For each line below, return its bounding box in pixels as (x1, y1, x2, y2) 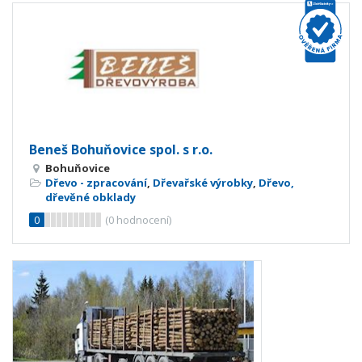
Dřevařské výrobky (153, 175, 253, 190)
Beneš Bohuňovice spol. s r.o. (29, 141, 213, 158)
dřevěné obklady (45, 190, 136, 204)
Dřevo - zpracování (45, 175, 147, 190)
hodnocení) (114, 213, 171, 227)
